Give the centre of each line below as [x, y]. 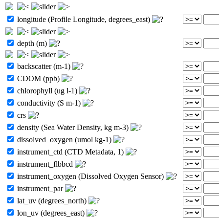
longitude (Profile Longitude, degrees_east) [84, 19]
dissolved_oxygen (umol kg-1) [64, 139]
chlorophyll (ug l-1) [47, 90]
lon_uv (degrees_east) [51, 213]
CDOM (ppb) [38, 78]
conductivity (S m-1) [49, 103]
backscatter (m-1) [44, 66]
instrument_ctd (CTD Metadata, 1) [70, 152]
